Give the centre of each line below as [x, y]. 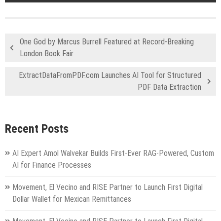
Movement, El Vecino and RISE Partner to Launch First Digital [108, 187]
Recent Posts [37, 129]
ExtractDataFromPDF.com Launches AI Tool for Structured [110, 75]
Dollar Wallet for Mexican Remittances [72, 199]
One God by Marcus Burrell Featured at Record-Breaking [107, 41]
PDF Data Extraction [169, 87]
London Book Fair [47, 53]
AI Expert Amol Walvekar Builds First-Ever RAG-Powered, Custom [113, 153]
